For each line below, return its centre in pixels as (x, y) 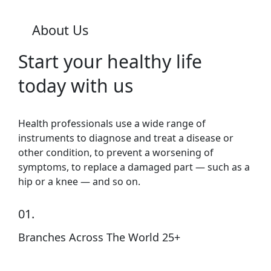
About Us (60, 30)
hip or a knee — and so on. (79, 181)
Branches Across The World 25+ (99, 237)
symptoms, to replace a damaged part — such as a (134, 167)
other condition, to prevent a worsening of (116, 152)
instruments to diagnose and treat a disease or (126, 138)
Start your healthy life (110, 61)
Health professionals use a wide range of (112, 123)
